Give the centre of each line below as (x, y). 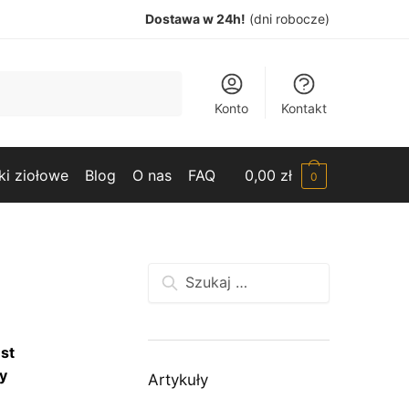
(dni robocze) (288, 19)
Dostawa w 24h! (195, 19)
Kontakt (304, 108)
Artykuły (178, 379)
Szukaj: (172, 273)
